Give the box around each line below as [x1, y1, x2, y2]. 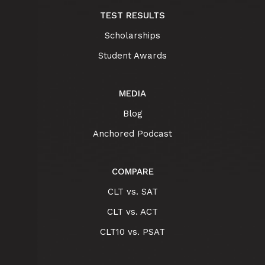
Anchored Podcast [93, 128, 172, 140]
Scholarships [105, 30, 160, 41]
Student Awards [98, 50, 167, 62]
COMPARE [111, 166, 154, 177]
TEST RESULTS [100, 10, 165, 21]
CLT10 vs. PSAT [100, 227, 165, 238]
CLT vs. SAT [107, 186, 158, 198]
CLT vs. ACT [107, 206, 158, 218]
